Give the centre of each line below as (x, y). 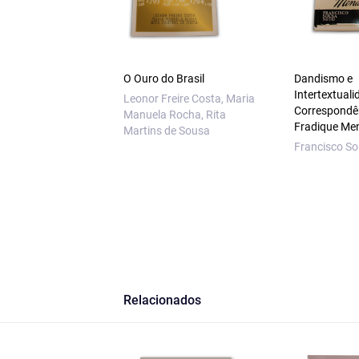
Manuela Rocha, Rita (174, 115)
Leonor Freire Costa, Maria (189, 99)
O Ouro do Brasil (163, 79)
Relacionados (162, 300)
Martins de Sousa (166, 131)
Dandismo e (324, 79)
